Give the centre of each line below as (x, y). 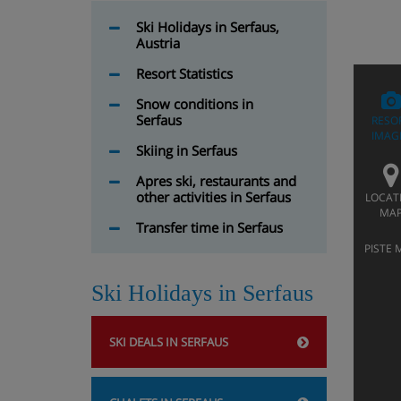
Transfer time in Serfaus (209, 227)
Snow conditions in (195, 104)
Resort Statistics (184, 73)
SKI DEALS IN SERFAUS (169, 342)
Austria (158, 43)
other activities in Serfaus (213, 197)
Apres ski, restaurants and (216, 181)
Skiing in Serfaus (187, 150)
